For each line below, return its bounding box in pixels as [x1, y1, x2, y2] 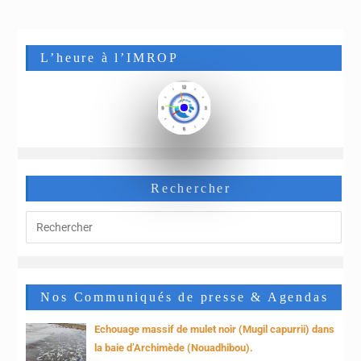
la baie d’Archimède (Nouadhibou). [94, 342, 254, 355]
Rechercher [151, 181, 231, 196]
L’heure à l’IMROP [40, 51, 180, 65]
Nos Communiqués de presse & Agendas [40, 290, 329, 305]
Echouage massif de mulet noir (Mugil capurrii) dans [94, 323, 335, 336]
